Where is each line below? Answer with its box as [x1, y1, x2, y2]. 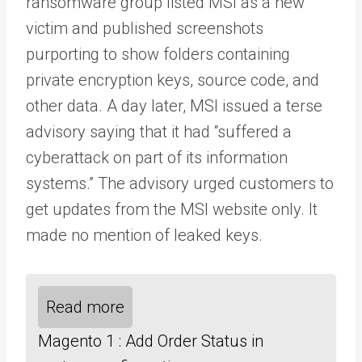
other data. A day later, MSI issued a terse [26, 95, 322, 116]
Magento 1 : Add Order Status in [38, 330, 263, 351]
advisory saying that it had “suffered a [26, 121, 292, 141]
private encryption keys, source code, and [26, 69, 319, 90]
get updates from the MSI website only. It [26, 199, 318, 219]
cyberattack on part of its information [26, 147, 288, 167]
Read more [46, 297, 124, 317]
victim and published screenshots [26, 18, 263, 38]
